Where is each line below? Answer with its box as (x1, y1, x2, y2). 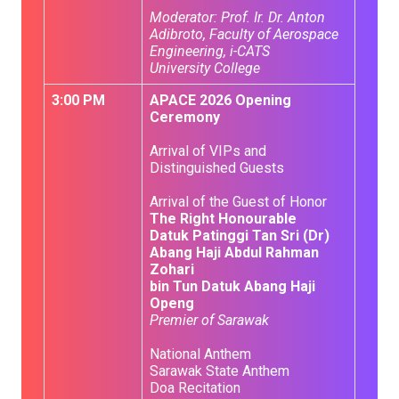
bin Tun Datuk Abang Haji (150, 278, 315, 295)
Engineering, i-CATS (150, 43, 270, 60)
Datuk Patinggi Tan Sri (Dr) (150, 227, 330, 244)
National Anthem (150, 346, 251, 362)
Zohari (150, 261, 194, 278)
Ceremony (150, 109, 220, 126)
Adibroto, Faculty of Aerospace (150, 26, 338, 43)
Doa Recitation (150, 379, 240, 396)
